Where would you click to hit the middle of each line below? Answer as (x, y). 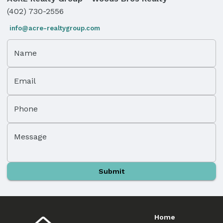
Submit (111, 171)
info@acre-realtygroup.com (55, 28)
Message (30, 136)
